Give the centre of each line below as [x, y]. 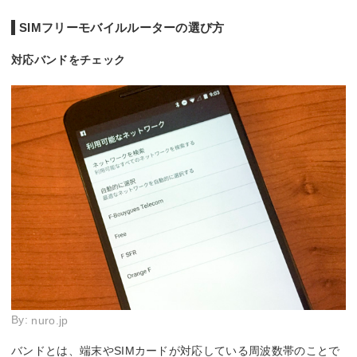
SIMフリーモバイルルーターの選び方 [122, 28]
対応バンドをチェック [69, 60]
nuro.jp [50, 321]
